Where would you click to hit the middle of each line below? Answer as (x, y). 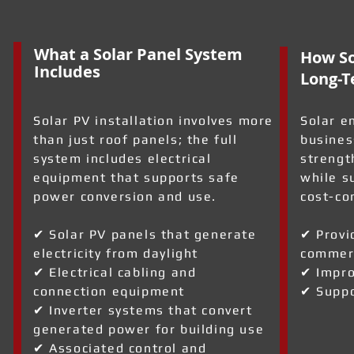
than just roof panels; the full (136, 139)
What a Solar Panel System (138, 54)
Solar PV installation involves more (154, 121)
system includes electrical (122, 158)
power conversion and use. (125, 196)
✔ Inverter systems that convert (143, 310)
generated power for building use (149, 329)
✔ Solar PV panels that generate (145, 234)
